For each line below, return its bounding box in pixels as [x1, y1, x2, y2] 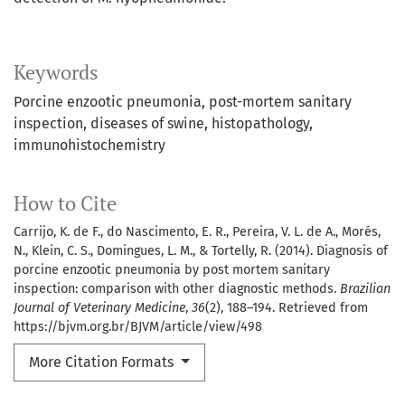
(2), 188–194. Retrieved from [205, 300, 368, 316]
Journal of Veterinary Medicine [14, 300, 185, 316]
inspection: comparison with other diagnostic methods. [14, 281, 340, 297]
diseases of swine [90, 115, 204, 133]
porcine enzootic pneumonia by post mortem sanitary [14, 262, 330, 278]
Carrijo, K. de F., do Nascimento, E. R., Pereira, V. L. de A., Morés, [14, 224, 381, 240]
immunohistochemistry [14, 137, 165, 155]
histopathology [212, 115, 309, 133]
